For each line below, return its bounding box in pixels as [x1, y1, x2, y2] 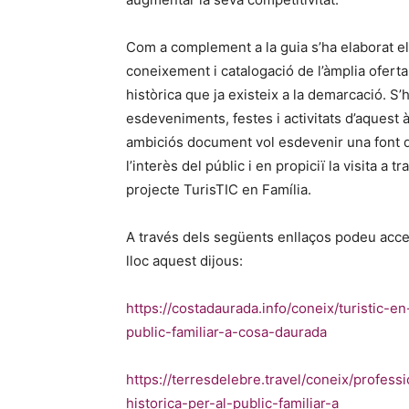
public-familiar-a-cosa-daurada [126, 323, 327, 341]
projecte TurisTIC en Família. [126, 181, 311, 198]
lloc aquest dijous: [126, 252, 243, 269]
